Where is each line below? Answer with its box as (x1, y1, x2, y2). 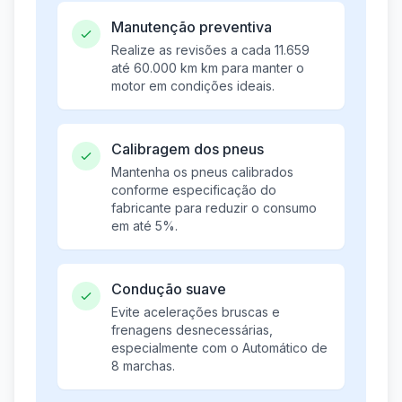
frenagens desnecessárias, (111, 322, 273, 338)
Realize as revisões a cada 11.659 (111, 42, 310, 58)
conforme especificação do (111, 182, 276, 198)
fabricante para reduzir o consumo (111, 200, 317, 216)
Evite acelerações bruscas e (111, 304, 280, 320)
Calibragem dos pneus (111, 140, 264, 159)
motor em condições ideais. (111, 78, 275, 94)
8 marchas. (111, 358, 175, 374)
